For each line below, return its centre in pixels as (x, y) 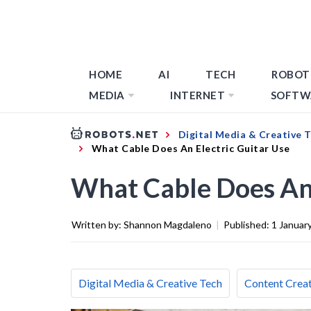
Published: (247, 224)
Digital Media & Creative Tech (150, 283)
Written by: (98, 224)
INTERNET (197, 95)
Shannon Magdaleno (168, 224)
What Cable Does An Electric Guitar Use (191, 148)
